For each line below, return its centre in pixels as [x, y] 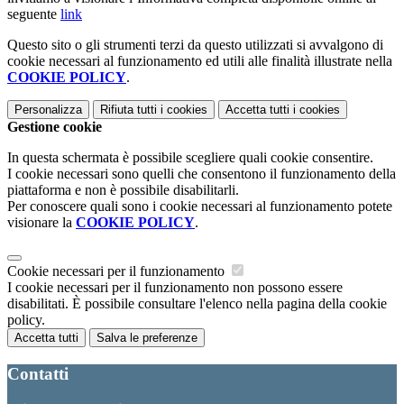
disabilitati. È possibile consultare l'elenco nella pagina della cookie [197, 304]
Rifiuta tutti [129, 110]
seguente [34, 14]
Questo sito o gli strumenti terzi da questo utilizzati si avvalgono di [195, 45]
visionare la [41, 223]
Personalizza [48, 110]
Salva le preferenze [147, 338]
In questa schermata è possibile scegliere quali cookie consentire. [190, 158]
